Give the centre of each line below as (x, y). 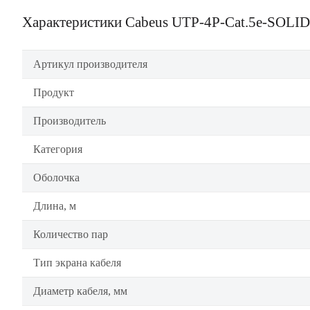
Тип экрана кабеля (77, 263)
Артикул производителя (90, 64)
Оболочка (56, 177)
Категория (58, 149)
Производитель (70, 121)
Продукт (54, 92)
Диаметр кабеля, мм (80, 291)
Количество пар (71, 234)
